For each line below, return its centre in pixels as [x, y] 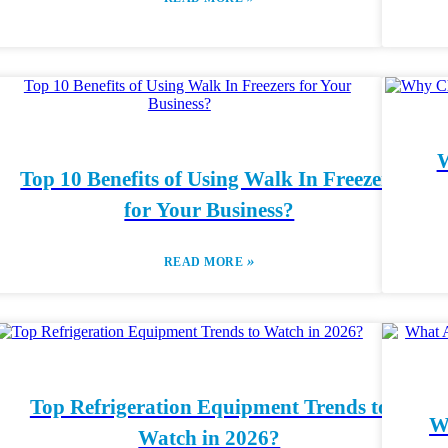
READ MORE [205, 262]
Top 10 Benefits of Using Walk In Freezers [209, 179]
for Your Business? [209, 210]
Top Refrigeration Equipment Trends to [209, 407]
